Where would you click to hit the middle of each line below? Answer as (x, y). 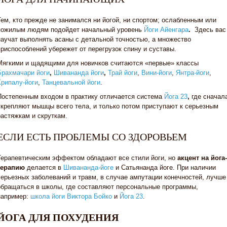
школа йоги (48, 196)
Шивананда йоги (79, 73)
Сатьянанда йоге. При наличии (168, 167)
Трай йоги (123, 73)
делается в (44, 167)
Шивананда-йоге (88, 167)
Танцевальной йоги (71, 82)
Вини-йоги (157, 73)
